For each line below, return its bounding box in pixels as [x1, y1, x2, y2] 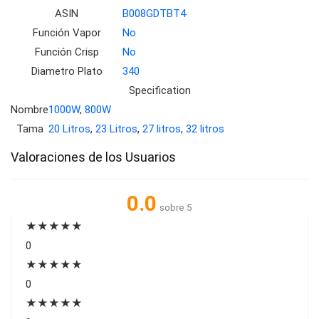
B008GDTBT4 [122, 7, 186, 20]
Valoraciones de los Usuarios [11, 150, 176, 164]
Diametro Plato [31, 65, 103, 78]
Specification [128, 84, 191, 97]
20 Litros [48, 122, 90, 135]
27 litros [142, 122, 181, 135]
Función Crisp [34, 46, 99, 58]
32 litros [186, 122, 224, 135]
